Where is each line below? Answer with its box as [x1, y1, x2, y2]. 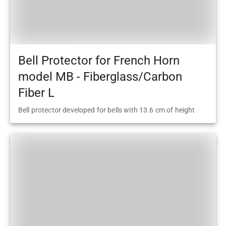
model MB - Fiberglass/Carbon [18, 69, 182, 84]
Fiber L [18, 85, 54, 100]
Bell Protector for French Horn [18, 53, 180, 68]
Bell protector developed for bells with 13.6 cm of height [18, 106, 195, 115]
